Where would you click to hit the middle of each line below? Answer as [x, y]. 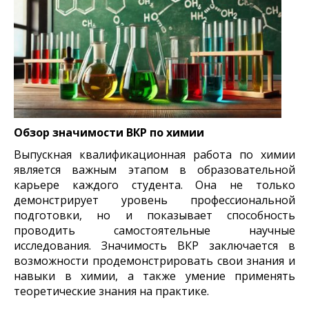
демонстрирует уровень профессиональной [154, 200]
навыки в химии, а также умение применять [154, 276]
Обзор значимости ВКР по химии [109, 132]
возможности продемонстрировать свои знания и [154, 260]
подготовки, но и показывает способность [154, 215]
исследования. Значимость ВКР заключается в [154, 245]
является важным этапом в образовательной [154, 169]
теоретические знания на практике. [111, 291]
